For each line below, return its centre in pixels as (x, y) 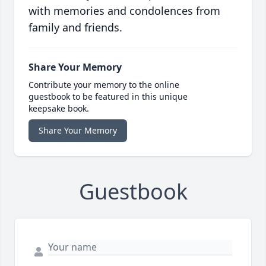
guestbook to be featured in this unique (108, 97)
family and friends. (75, 28)
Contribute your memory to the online (104, 85)
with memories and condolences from (124, 11)
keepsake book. (59, 109)
